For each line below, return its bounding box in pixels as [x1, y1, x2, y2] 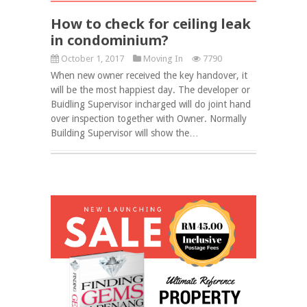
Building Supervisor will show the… [51, 127, 199, 139]
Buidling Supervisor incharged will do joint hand [51, 99, 251, 110]
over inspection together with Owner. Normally [51, 113, 247, 125]
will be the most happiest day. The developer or [51, 84, 250, 96]
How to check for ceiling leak [51, 14, 251, 34]
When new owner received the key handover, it [51, 70, 247, 82]
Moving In [143, 53, 183, 64]
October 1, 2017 [59, 53, 126, 64]
